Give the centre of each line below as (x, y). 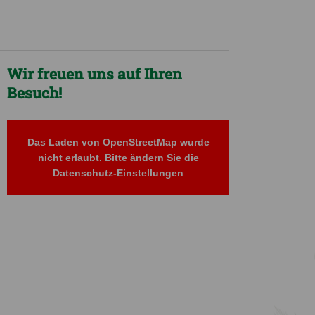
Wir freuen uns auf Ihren (95, 73)
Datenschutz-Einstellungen (118, 173)
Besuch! (34, 92)
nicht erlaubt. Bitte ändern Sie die (118, 157)
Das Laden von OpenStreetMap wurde (118, 142)
